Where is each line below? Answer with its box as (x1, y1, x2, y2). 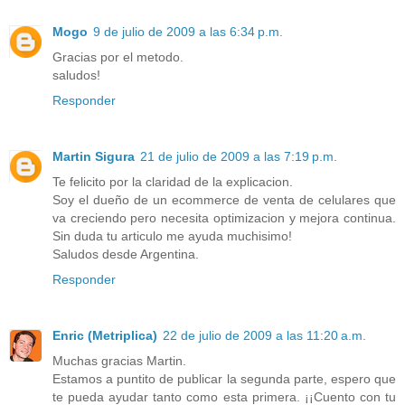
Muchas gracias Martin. (52, 353, 186, 368)
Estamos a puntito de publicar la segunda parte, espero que (52, 371, 396, 386)
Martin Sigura (52, 148, 135, 164)
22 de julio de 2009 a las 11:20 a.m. (163, 327, 366, 343)
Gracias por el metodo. (52, 49, 184, 64)
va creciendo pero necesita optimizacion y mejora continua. (52, 210, 396, 225)
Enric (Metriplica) (52, 327, 157, 343)
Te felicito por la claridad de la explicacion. (52, 174, 293, 189)
